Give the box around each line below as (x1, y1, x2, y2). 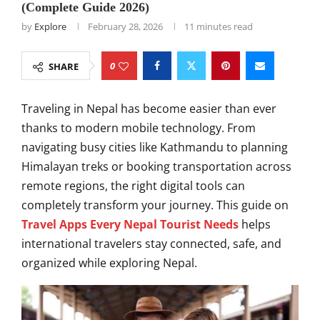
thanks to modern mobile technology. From (21, 120, 256, 136)
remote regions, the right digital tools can (21, 178, 245, 194)
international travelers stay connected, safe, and (21, 236, 281, 251)
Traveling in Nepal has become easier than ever (21, 101, 276, 116)
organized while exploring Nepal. (21, 255, 197, 271)
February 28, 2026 (88, 20, 163, 33)
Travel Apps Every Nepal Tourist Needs (21, 216, 239, 232)
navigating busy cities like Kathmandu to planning (21, 139, 288, 155)
